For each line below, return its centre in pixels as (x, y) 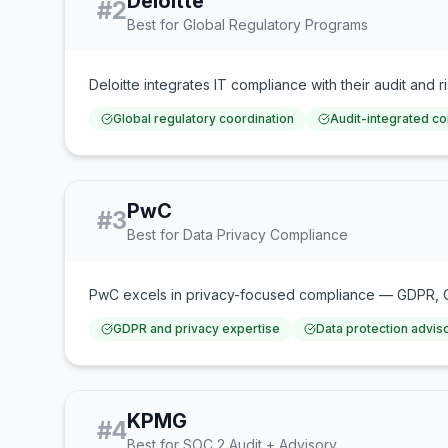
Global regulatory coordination (203, 118)
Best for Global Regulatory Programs (247, 24)
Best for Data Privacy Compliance (237, 234)
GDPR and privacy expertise (196, 328)
